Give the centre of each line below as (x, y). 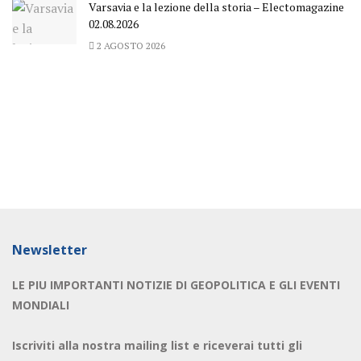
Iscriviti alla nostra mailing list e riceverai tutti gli (157, 345)
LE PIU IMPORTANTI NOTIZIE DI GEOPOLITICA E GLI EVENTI (176, 284)
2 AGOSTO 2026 (130, 45)
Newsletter (50, 249)
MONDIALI (41, 305)
